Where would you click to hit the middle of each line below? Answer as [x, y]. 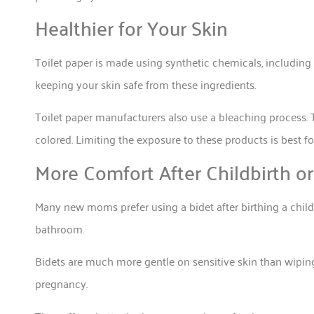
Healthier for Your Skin [131, 27]
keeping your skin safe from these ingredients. [145, 84]
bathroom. [60, 228]
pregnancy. [61, 284]
